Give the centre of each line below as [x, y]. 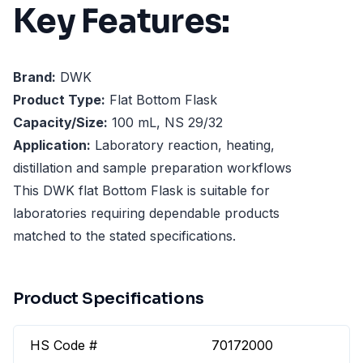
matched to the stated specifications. [124, 236]
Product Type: [59, 100]
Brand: [34, 77]
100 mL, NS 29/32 [165, 123]
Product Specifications [109, 299]
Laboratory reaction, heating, [183, 145]
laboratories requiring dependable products [146, 214]
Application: [52, 145]
